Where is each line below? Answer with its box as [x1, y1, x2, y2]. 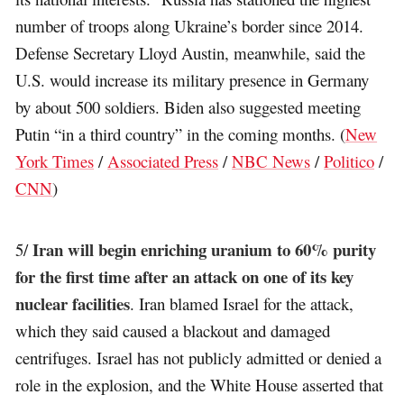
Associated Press [107, 150, 219, 173]
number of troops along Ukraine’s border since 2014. [15, 14, 364, 38]
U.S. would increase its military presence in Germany [15, 69, 370, 92]
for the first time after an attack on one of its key [15, 263, 354, 289]
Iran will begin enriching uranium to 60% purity [32, 236, 377, 262]
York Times [15, 150, 95, 173]
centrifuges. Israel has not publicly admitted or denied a [15, 345, 382, 369]
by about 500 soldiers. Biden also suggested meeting [15, 96, 362, 119]
